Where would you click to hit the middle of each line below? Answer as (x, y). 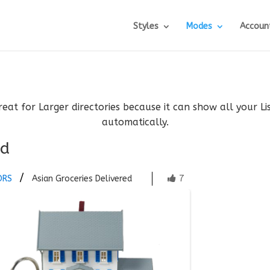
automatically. (135, 122)
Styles (146, 26)
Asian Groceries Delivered (82, 178)
